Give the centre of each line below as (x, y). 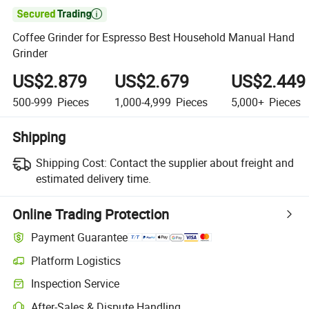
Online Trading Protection (91, 214)
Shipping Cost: (71, 162)
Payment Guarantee (80, 238)
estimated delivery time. (93, 178)
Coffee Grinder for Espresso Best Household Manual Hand (154, 38)
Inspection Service (76, 284)
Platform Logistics (76, 260)
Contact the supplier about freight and (201, 162)
